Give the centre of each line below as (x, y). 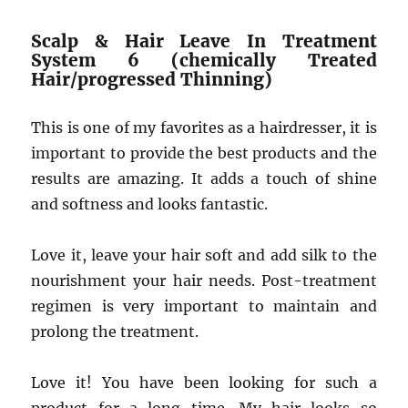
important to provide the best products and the (204, 153)
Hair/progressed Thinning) (152, 79)
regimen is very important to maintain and (204, 306)
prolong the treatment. (115, 331)
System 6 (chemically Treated (204, 60)
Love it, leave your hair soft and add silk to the (204, 255)
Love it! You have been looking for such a (204, 382)
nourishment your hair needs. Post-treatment (204, 280)
